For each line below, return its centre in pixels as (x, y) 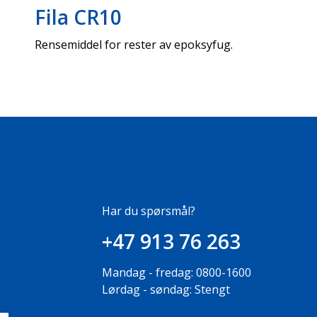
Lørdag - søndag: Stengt (166, 289)
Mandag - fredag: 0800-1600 (177, 272)
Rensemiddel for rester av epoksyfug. (134, 45)
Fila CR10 (78, 17)
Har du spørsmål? (149, 211)
